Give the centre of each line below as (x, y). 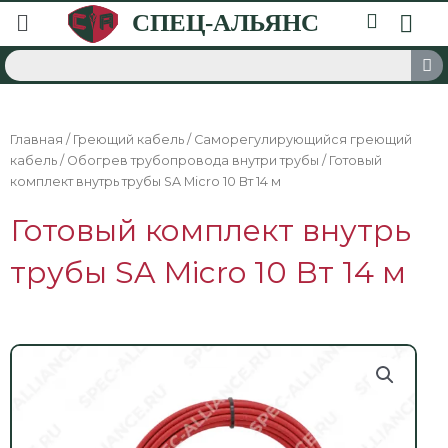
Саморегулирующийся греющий (303, 139)
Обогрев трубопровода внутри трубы (193, 160)
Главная (36, 139)
